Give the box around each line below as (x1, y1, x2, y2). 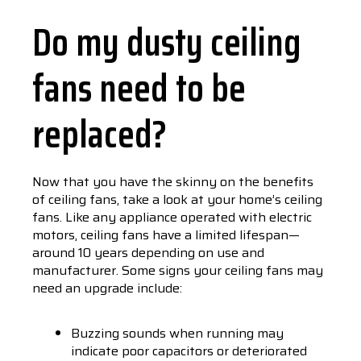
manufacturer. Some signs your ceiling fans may (32, 260, 323, 280)
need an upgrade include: (32, 278, 182, 298)
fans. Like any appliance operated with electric (32, 207, 312, 227)
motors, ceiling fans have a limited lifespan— (32, 225, 300, 245)
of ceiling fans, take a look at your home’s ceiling (32, 189, 322, 210)
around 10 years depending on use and (32, 243, 264, 263)
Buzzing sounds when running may (71, 323, 284, 343)
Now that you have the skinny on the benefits (32, 172, 313, 192)
